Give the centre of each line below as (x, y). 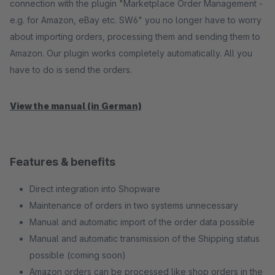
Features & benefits (63, 162)
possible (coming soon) (78, 255)
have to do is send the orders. (71, 70)
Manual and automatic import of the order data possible (142, 222)
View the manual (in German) (76, 106)
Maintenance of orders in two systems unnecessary (134, 205)
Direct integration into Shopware (95, 189)
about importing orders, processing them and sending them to (135, 37)
